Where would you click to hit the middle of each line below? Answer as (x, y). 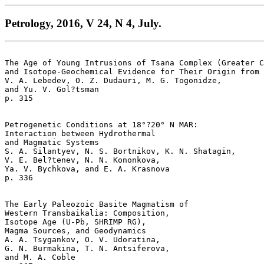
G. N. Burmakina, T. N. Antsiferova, (90, 249)
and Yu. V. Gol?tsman (54, 90)
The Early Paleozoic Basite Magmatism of (99, 204)
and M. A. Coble (45, 258)
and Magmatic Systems (57, 143)
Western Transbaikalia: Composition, (90, 213)
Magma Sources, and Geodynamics (80, 231)
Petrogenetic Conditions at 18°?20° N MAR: (104, 125)
